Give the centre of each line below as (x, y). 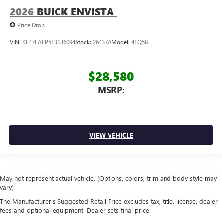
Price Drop (31, 25)
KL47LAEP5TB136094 (49, 42)
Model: (121, 42)
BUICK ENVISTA (75, 11)
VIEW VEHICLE (111, 135)
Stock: (84, 42)
